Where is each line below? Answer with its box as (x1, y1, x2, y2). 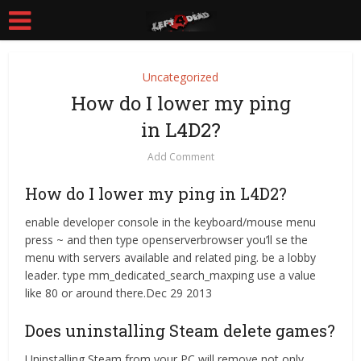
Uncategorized (143, 69, 218, 85)
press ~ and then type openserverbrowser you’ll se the (25, 232, 309, 247)
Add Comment (147, 150, 214, 164)
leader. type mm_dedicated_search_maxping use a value (25, 268, 317, 283)
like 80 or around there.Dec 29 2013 (25, 285, 213, 301)
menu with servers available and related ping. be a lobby (25, 250, 317, 265)
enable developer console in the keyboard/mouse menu (25, 214, 317, 230)
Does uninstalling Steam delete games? (25, 320, 336, 341)
